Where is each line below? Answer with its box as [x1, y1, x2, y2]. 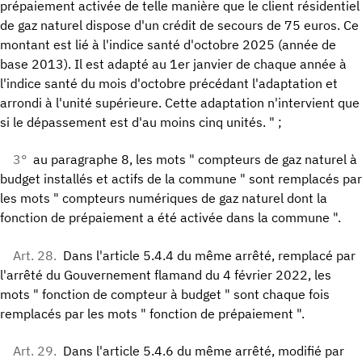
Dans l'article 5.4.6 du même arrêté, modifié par [63, 342, 344, 359]
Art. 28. [13, 246, 57, 263]
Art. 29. [13, 342, 57, 359]
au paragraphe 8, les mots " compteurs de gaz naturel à [33, 151, 357, 168]
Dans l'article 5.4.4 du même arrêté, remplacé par [63, 246, 356, 263]
